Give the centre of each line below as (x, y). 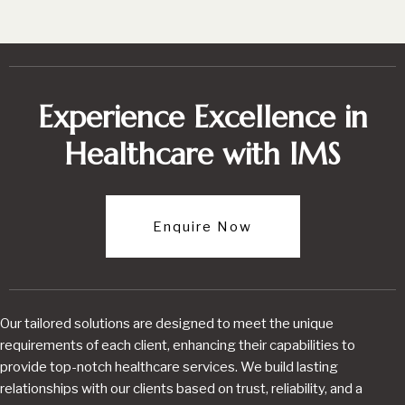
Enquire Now (202, 226)
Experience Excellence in (202, 118)
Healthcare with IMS (202, 155)
